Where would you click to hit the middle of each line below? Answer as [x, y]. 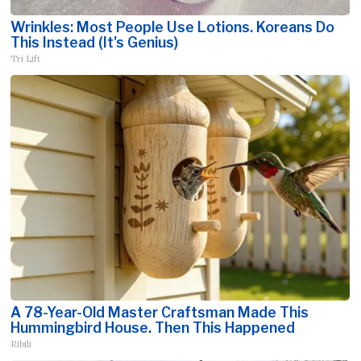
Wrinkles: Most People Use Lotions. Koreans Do [173, 27]
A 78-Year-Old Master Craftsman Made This [160, 313]
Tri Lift [26, 59]
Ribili [21, 344]
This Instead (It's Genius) [95, 43]
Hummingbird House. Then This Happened [153, 328]
